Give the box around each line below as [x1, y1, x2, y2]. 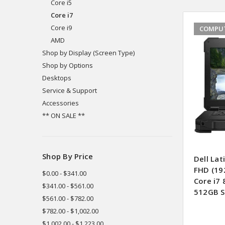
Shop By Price [42, 151, 93, 161]
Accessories [42, 98, 79, 107]
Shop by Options [42, 60, 93, 70]
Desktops [42, 73, 71, 82]
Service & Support [42, 85, 97, 95]
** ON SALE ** [42, 110, 85, 120]
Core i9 [50, 23, 72, 32]
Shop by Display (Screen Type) [42, 48, 135, 57]
